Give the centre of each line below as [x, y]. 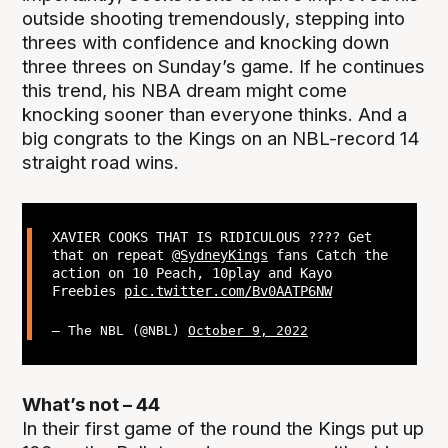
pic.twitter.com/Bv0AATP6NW [227, 290]
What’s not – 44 [91, 404]
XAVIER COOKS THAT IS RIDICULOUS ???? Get [211, 236]
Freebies [87, 290]
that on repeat [111, 254]
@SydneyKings [219, 254]
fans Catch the [327, 254]
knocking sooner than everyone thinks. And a [215, 115]
